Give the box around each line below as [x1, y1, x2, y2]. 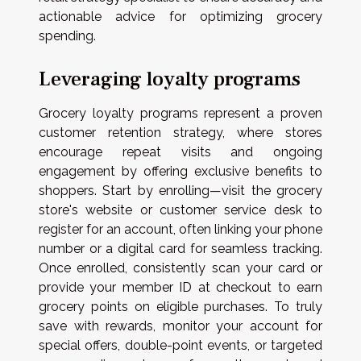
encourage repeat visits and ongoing [39, 143, 322, 160]
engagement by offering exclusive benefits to [39, 163, 322, 179]
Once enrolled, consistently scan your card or [39, 259, 322, 276]
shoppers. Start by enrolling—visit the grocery [39, 182, 322, 198]
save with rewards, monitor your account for [39, 317, 322, 334]
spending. [39, 28, 96, 44]
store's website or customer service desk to [39, 201, 322, 218]
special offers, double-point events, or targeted [39, 337, 322, 353]
